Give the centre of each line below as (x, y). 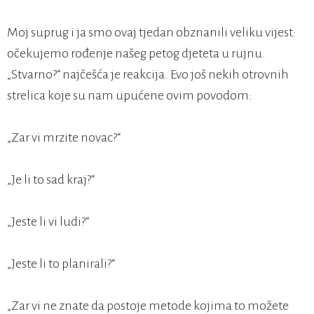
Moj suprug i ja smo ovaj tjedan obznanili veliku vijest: (152, 33)
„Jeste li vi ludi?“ (48, 222)
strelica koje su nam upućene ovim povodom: (130, 96)
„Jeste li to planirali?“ (61, 264)
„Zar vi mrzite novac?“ (64, 138)
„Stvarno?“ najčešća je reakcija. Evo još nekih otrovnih (148, 75)
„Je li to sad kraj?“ (51, 180)
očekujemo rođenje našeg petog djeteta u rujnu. (136, 54)
